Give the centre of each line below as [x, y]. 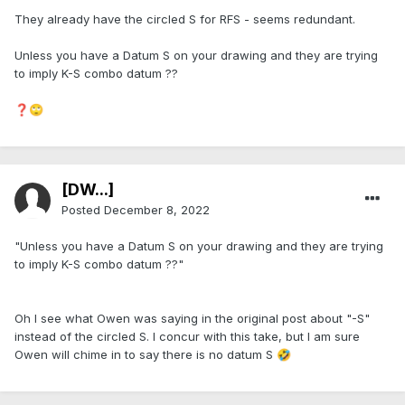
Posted [83, 210]
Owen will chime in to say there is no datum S [146, 355]
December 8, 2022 [157, 210]
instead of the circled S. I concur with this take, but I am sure [187, 337]
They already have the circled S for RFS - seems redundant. [185, 19]
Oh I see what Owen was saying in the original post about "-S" [192, 319]
